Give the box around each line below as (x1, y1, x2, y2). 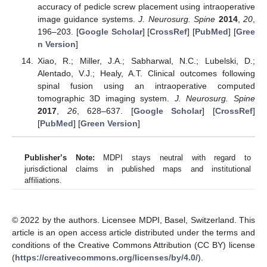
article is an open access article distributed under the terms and (12, 227, 255, 237)
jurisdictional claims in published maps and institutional (24, 164, 251, 173)
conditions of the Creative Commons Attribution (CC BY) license (12, 240, 255, 250)
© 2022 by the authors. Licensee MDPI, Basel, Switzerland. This (12, 215, 255, 225)
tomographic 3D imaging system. (37, 94, 175, 104)
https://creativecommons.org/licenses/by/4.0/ (15, 252, 198, 262)
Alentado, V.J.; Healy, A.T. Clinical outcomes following (37, 69, 255, 79)
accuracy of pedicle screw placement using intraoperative (37, 2, 255, 12)
